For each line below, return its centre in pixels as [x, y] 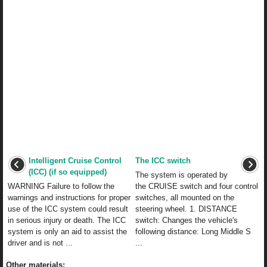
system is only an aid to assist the [67, 231]
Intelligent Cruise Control [75, 160]
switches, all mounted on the [185, 197]
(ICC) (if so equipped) [68, 172]
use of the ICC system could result [68, 209]
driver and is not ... [40, 243]
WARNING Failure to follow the [61, 186]
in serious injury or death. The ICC [67, 220]
